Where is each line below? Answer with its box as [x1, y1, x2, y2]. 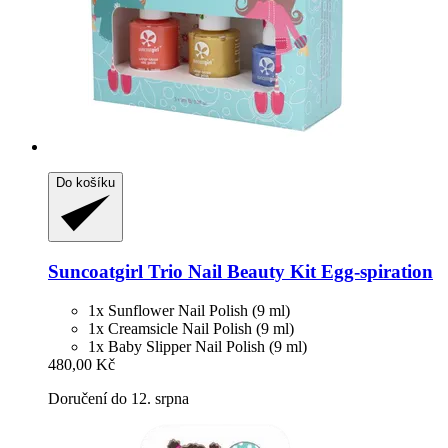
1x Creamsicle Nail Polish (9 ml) [88, 319, 294, 337]
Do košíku [56, 174, 115, 190]
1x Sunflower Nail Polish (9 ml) [88, 301, 290, 319]
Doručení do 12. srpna [48, 389, 189, 407]
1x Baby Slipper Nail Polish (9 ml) [88, 337, 307, 355]
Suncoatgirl [48, 260, 143, 282]
